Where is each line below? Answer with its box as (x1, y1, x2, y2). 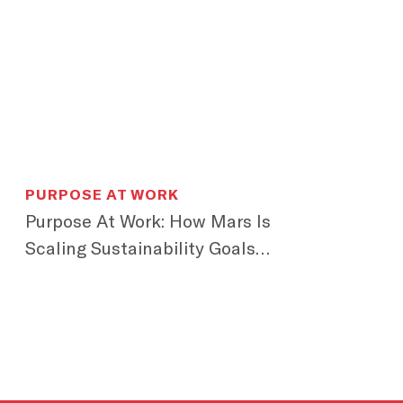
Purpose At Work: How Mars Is (25, 210, 271, 232)
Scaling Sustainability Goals (25, 237, 255, 259)
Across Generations (25, 264, 186, 286)
